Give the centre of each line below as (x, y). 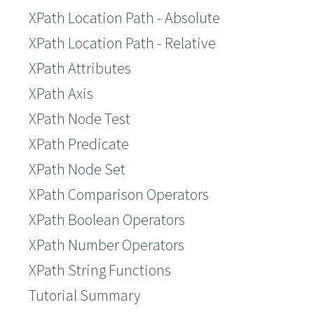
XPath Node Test (80, 118)
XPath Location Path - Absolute (124, 18)
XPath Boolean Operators (107, 219)
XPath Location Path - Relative (122, 43)
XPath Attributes (80, 68)
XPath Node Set (77, 169)
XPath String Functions (100, 270)
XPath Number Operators (107, 245)
